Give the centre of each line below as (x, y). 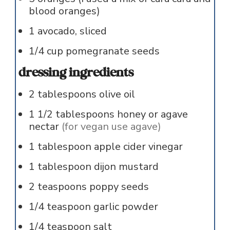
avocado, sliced (72, 31)
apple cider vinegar (138, 147)
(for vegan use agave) (111, 127)
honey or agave (152, 114)
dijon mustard (126, 167)
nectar (44, 127)
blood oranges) (64, 11)
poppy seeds (119, 187)
